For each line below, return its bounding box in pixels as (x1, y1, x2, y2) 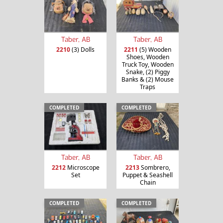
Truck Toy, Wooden (121, 60, 174, 69)
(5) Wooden (138, 45, 171, 54)
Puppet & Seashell (122, 170, 173, 179)
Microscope (65, 163, 100, 172)
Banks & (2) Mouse (121, 75, 174, 84)
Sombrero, (139, 163, 170, 172)
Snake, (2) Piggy (125, 67, 170, 76)
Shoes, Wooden (126, 52, 169, 61)
